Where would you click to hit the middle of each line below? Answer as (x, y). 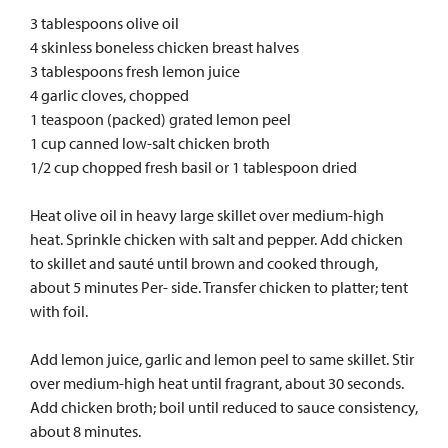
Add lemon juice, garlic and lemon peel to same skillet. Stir (222, 359)
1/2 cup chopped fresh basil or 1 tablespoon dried (193, 167)
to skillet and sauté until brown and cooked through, (204, 263)
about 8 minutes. (85, 431)
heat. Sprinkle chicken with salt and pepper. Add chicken (216, 239)
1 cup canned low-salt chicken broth (150, 143)
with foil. (59, 311)
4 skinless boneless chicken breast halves (164, 47)
